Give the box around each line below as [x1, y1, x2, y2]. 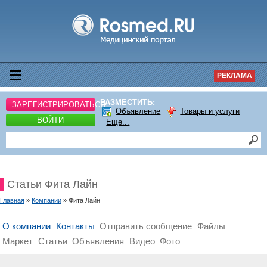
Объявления [72, 236, 125, 246]
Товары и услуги [180, 107, 240, 116]
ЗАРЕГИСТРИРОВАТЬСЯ [12, 100, 105, 109]
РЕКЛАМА [217, 72, 252, 80]
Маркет [2, 236, 33, 246]
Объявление [116, 107, 161, 116]
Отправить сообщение [100, 221, 193, 231]
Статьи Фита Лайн [7, 178, 98, 190]
